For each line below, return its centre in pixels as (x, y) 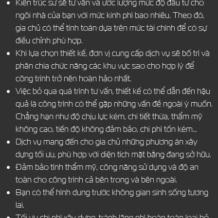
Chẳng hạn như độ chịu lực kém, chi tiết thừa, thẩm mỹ (109, 116)
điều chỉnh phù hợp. (49, 40)
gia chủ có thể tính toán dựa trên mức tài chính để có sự (111, 28)
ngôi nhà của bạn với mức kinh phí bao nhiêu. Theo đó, (110, 15)
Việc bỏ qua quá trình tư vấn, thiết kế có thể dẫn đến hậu (113, 91)
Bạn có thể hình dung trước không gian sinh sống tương (112, 192)
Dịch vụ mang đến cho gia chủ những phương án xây (106, 142)
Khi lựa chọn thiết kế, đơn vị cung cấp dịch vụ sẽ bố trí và (112, 53)
